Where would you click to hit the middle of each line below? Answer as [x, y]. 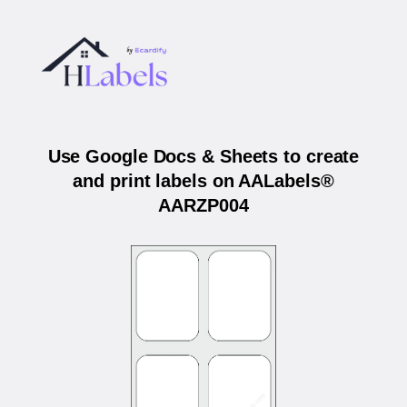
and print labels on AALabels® [203, 181]
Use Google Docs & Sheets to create [203, 157]
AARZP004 [203, 206]
